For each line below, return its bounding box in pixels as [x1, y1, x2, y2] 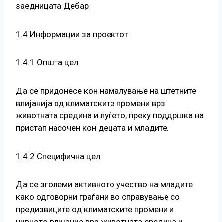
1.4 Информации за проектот [16, 29, 128, 40]
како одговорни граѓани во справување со [16, 192, 180, 202]
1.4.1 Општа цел [16, 57, 78, 68]
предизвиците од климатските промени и [16, 204, 174, 215]
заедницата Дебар [16, 1, 89, 11]
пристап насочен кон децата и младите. [16, 123, 169, 133]
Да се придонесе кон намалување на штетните [16, 86, 196, 96]
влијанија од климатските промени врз [16, 98, 165, 109]
